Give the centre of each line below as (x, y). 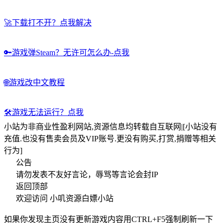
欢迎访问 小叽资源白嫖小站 (65, 198)
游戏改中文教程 (37, 82)
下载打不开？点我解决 (52, 22)
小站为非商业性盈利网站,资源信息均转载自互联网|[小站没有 (111, 126)
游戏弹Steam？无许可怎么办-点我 (71, 52)
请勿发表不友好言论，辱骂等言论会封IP (87, 174)
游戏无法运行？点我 (48, 112)
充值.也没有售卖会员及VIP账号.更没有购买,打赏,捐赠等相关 (110, 138)
